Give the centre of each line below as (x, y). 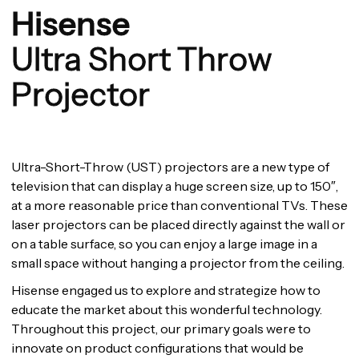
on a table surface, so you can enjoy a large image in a (164, 244)
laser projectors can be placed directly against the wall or (178, 225)
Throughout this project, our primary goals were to (161, 329)
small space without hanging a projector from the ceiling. (178, 263)
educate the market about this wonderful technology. (167, 310)
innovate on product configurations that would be (157, 348)
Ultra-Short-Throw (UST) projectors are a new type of (170, 167)
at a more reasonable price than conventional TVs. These (179, 206)
